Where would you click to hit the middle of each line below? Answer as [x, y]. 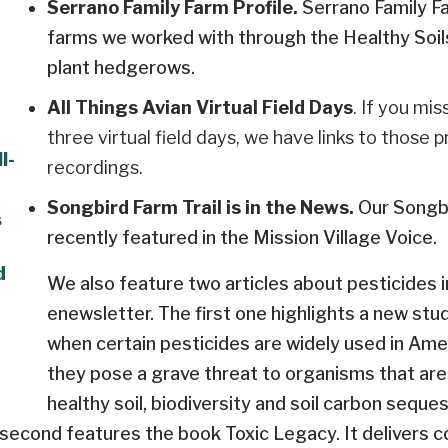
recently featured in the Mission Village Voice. [242, 238]
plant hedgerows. [121, 68]
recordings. [95, 168]
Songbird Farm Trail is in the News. [202, 208]
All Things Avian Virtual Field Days [200, 108]
